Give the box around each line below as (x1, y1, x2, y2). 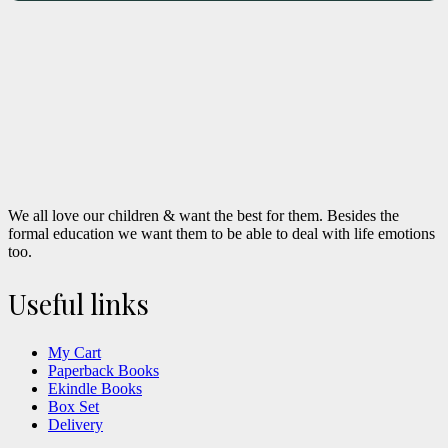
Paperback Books (48, 362, 159, 380)
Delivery (48, 416, 103, 434)
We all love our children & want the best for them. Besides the (8, 207, 399, 225)
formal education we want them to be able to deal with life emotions (8, 225, 435, 243)
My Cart (48, 344, 101, 362)
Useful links (8, 286, 149, 323)
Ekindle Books (48, 380, 142, 398)
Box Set (48, 398, 99, 416)
